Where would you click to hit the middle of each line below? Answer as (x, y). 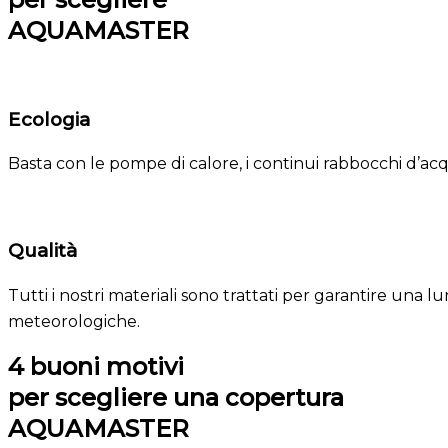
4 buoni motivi (96, 366)
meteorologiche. (74, 321)
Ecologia (49, 119)
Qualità (42, 251)
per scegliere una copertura (176, 397)
